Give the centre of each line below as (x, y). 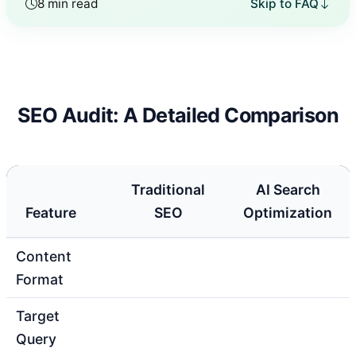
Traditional (168, 189)
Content (44, 256)
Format (40, 279)
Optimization (288, 212)
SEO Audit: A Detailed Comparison (178, 115)
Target (38, 315)
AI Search (288, 189)
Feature (51, 212)
